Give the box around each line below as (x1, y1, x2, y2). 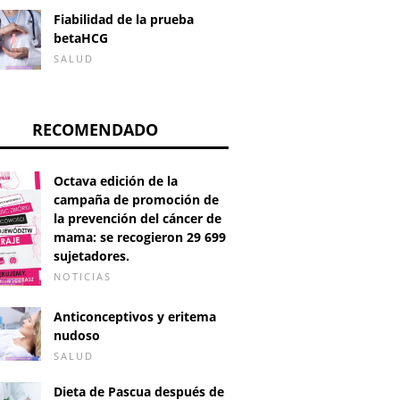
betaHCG (54, 29, 108, 46)
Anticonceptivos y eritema (54, 308, 216, 325)
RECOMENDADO (31, 119, 158, 141)
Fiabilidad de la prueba (54, 10, 194, 28)
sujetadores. (54, 247, 129, 265)
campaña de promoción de (54, 191, 219, 209)
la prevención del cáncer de (54, 210, 221, 228)
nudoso (54, 327, 100, 344)
